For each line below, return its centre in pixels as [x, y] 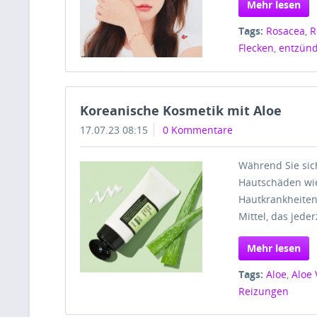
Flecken [257, 48]
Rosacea [286, 31]
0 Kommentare [198, 129]
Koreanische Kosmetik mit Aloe [181, 110]
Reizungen [264, 291]
